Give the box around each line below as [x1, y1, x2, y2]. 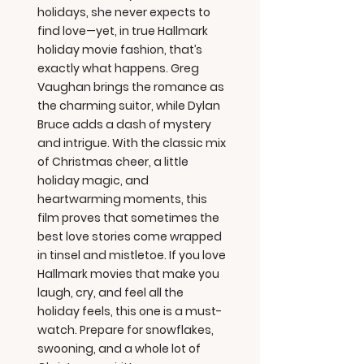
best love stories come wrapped [37, 228, 222, 245]
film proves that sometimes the [37, 210, 219, 226]
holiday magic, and [37, 172, 149, 188]
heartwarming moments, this [37, 191, 207, 207]
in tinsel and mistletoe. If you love [37, 247, 226, 263]
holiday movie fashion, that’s [37, 41, 202, 58]
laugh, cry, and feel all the [37, 284, 184, 301]
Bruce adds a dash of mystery [37, 116, 211, 132]
